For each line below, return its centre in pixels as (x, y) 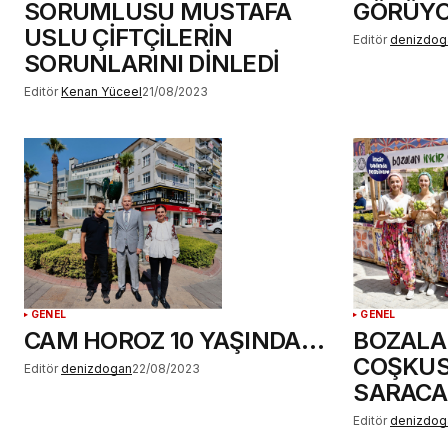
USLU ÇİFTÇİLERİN (128, 37)
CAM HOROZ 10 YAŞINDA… (174, 340)
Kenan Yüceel (101, 91)
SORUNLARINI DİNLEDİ (152, 63)
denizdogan (96, 368)
